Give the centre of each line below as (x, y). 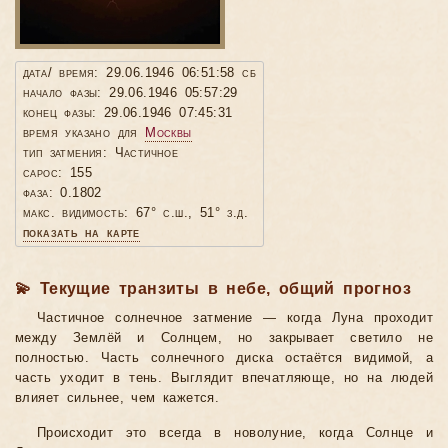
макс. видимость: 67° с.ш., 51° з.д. (135, 213)
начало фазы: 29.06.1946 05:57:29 (130, 93)
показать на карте (81, 233)
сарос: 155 (57, 173)
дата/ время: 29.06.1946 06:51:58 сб (139, 73)
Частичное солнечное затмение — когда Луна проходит (235, 318)
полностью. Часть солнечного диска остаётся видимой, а (224, 358)
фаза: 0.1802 (62, 193)
